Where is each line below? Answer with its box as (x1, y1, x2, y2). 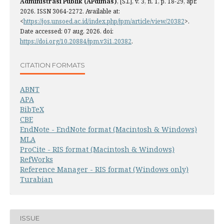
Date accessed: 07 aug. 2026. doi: (20, 27, 113, 36)
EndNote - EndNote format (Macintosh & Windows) (20, 124, 197, 134)
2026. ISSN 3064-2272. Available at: (20, 7, 120, 16)
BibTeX (20, 104, 44, 114)
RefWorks (20, 154, 53, 164)
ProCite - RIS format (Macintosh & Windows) (20, 144, 174, 154)
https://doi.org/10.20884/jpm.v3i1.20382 (20, 37, 131, 46)
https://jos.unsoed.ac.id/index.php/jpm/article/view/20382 (23, 17, 184, 26)
